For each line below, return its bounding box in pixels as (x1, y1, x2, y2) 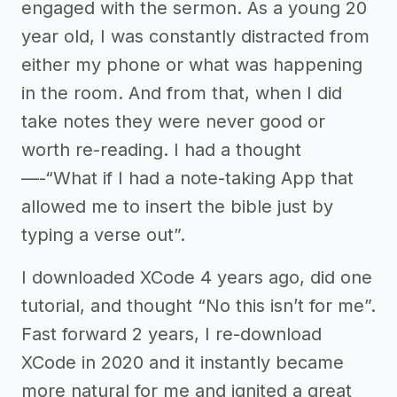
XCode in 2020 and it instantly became (21, 351, 344, 373)
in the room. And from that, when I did (21, 82, 342, 104)
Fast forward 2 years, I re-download (21, 323, 322, 345)
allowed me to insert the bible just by (21, 195, 333, 217)
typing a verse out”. (21, 223, 185, 245)
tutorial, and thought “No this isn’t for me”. (21, 294, 376, 316)
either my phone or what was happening (21, 53, 362, 75)
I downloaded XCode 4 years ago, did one (21, 266, 372, 288)
